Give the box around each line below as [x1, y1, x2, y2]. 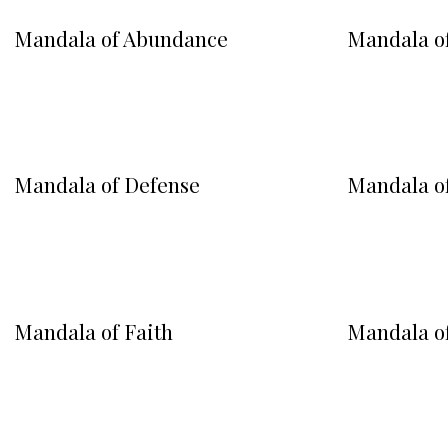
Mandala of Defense [15, 170, 200, 199]
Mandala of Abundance [15, 23, 228, 52]
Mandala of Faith [15, 316, 173, 345]
